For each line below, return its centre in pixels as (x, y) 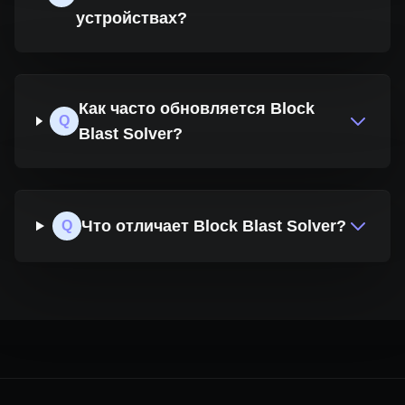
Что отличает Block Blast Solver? (213, 226)
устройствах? (131, 18)
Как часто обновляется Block (196, 108)
